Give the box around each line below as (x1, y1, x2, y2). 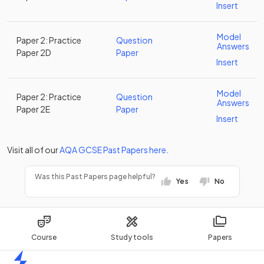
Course (31, 233, 57, 242)
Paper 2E (16, 104, 50, 114)
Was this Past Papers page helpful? (34, 172, 156, 181)
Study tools (110, 233, 153, 242)
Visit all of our (7, 144, 58, 155)
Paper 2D (16, 47, 51, 58)
